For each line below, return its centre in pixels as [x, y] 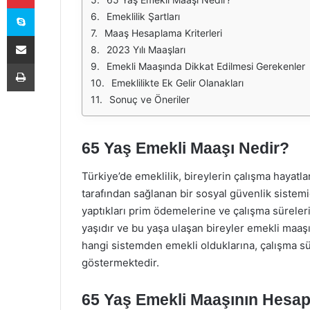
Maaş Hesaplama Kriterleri [163, 33]
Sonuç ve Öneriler [149, 99]
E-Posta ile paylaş [47, 35]
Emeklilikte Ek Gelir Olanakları [177, 83]
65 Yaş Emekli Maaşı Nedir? [185, 148]
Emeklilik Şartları [143, 16]
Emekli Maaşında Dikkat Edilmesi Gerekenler [206, 66]
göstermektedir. [120, 262]
